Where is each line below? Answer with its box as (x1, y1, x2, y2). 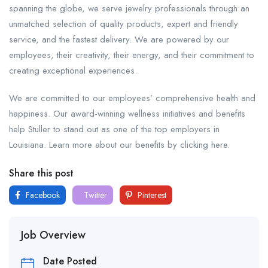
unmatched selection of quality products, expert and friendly (9, 17, 238, 31)
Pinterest (135, 189, 166, 202)
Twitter (81, 189, 107, 202)
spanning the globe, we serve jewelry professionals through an (9, 2, 249, 16)
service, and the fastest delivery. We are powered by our (9, 33, 229, 47)
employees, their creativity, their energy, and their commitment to (9, 48, 254, 62)
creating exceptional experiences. (9, 64, 137, 78)
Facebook (23, 189, 60, 202)
